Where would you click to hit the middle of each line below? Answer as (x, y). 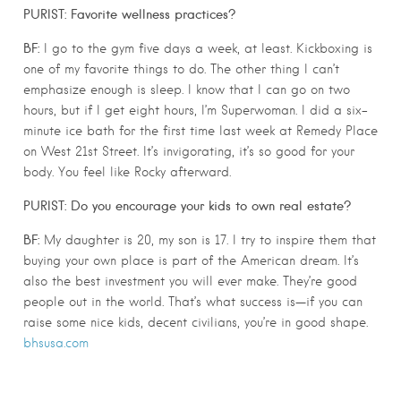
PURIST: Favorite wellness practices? (129, 14)
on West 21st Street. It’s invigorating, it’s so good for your (189, 151)
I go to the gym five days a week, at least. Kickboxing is (206, 48)
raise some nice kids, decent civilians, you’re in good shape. (196, 322)
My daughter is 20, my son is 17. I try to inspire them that (208, 239)
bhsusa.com (56, 342)
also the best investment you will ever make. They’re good (190, 281)
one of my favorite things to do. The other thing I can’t (181, 68)
